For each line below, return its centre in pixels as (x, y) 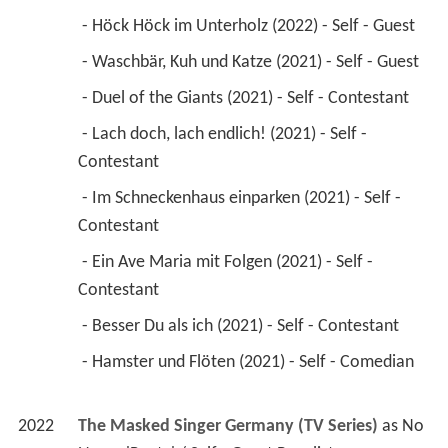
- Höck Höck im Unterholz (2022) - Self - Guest (250, 26)
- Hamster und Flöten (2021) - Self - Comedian (249, 362)
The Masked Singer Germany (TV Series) (227, 426)
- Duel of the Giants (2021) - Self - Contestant (247, 98)
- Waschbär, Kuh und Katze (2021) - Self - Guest (252, 62)
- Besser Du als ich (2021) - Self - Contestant (242, 326)
